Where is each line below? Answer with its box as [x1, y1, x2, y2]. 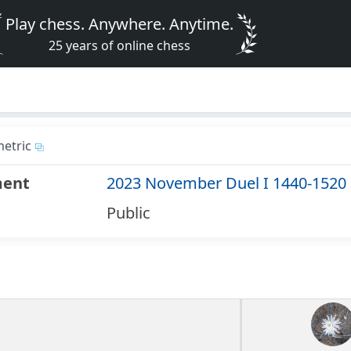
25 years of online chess [49, 37, 191, 54]
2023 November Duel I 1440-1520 [107, 172, 347, 194]
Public [107, 202, 151, 224]
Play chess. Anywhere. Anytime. [5, 13, 234, 34]
